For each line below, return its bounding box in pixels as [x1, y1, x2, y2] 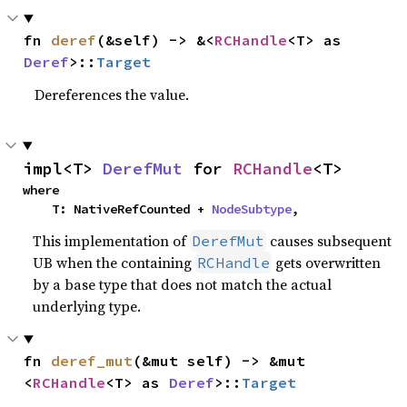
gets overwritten [272, 253, 382, 273]
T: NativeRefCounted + [52, 201, 212, 217]
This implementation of [33, 231, 191, 251]
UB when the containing [33, 253, 196, 273]
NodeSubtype [212, 201, 292, 217]
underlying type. [33, 296, 142, 316]
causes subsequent [266, 231, 392, 251]
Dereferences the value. [35, 84, 190, 104]
